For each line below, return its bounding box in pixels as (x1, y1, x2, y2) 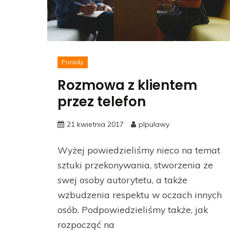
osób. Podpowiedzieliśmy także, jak (57, 204, 208, 216)
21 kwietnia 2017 (67, 120, 124, 129)
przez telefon (57, 92, 146, 111)
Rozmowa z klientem (57, 76, 197, 95)
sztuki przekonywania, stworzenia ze (57, 159, 213, 171)
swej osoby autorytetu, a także (57, 174, 187, 186)
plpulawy (139, 120, 169, 129)
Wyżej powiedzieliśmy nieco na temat (57, 144, 220, 156)
